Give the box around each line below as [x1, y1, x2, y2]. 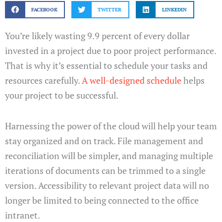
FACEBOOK [31, 6, 57, 13]
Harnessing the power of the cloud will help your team [5, 119, 217, 132]
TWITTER [98, 6, 122, 13]
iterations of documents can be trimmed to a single [5, 164, 206, 176]
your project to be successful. [5, 89, 118, 102]
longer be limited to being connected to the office [5, 194, 199, 206]
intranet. [5, 209, 40, 221]
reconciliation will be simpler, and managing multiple [5, 149, 213, 162]
